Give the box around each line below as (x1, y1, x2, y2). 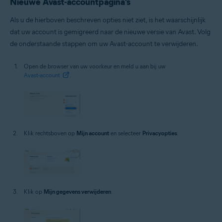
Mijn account (76, 129, 109, 137)
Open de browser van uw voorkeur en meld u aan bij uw (24, 62, 166, 70)
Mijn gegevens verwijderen (44, 187, 111, 195)
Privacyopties (142, 129, 177, 137)
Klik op (24, 187, 44, 195)
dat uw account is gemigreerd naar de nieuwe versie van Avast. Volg (10, 27, 211, 36)
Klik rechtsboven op (24, 129, 76, 137)
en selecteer (109, 129, 142, 137)
